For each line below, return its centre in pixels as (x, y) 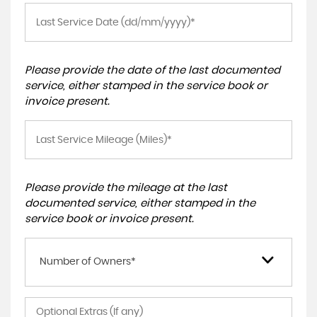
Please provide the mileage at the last (126, 188)
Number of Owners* (88, 262)
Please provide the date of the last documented (152, 70)
